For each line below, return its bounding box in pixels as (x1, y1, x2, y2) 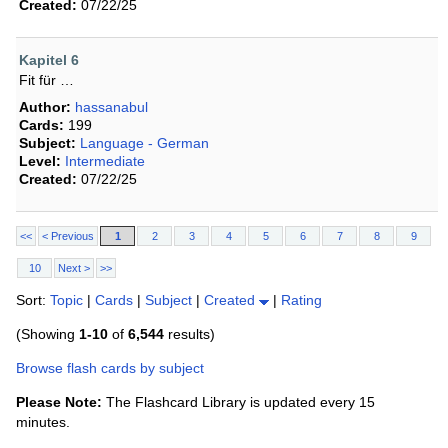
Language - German (80, 135, 209, 152)
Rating (281, 292, 322, 309)
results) (164, 326, 215, 343)
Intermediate (65, 153, 145, 170)
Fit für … (19, 72, 74, 89)
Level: (19, 153, 61, 170)
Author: (19, 99, 71, 116)
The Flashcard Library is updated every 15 (102, 394, 375, 411)
